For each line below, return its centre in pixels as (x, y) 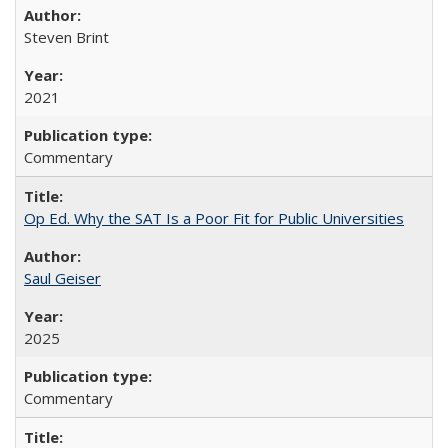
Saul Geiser (62, 278)
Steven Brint (66, 37)
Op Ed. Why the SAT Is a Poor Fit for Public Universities (214, 218)
